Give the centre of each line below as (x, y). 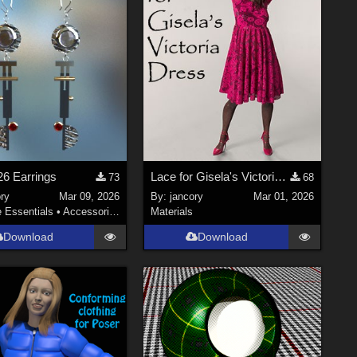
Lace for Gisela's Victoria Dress (280, 177)
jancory (187, 196)
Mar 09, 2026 (90, 196)
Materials (172, 211)
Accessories (86, 211)
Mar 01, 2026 (283, 196)
